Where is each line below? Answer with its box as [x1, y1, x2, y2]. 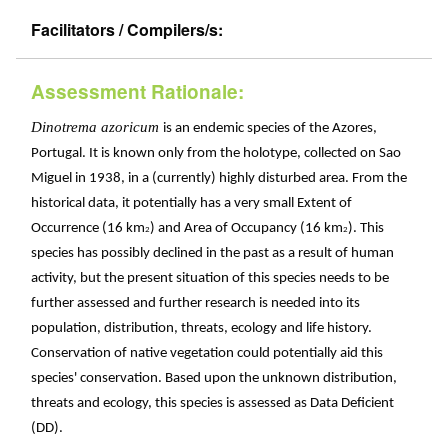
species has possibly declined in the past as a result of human [31, 246, 394, 262]
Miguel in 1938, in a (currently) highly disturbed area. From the [31, 171, 407, 187]
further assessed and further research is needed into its [31, 296, 360, 312]
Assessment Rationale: [31, 78, 244, 106]
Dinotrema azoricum [31, 119, 163, 136]
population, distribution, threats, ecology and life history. [31, 321, 372, 337]
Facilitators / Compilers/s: [31, 18, 223, 42]
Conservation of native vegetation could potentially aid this [31, 346, 383, 362]
